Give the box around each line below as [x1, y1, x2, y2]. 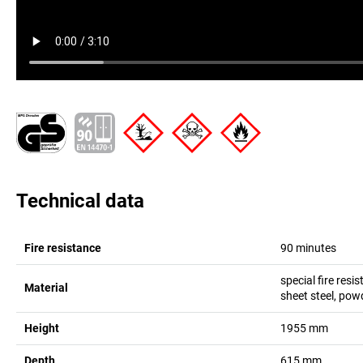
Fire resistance [24, 241, 101, 254]
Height [24, 321, 59, 335]
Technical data [16, 189, 144, 212]
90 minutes [280, 241, 336, 254]
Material [24, 281, 68, 295]
